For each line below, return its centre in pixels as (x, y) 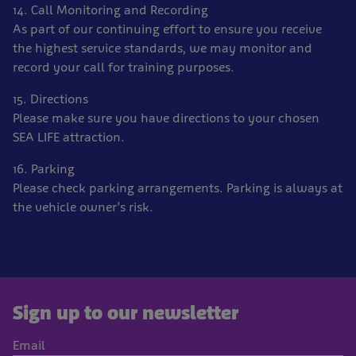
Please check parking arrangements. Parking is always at (178, 188)
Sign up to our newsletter (126, 313)
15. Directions (50, 99)
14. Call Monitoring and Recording (110, 10)
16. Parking (44, 169)
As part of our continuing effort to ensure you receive (167, 29)
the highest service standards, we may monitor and (163, 48)
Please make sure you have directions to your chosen (166, 118)
